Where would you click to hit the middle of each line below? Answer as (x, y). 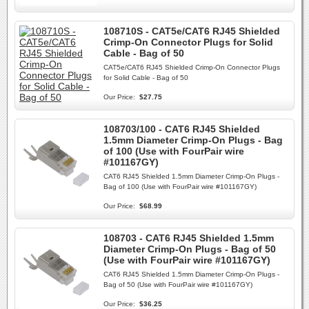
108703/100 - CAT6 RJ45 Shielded (182, 129)
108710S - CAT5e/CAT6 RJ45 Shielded (192, 31)
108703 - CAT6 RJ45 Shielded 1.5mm (189, 238)
